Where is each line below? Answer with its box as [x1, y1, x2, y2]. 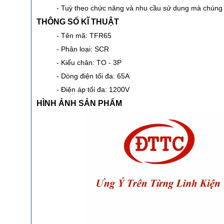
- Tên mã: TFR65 [56, 31, 111, 39]
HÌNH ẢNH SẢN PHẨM [36, 98, 122, 107]
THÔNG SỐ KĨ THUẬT [36, 17, 119, 26]
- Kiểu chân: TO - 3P [56, 58, 121, 66]
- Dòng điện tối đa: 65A [56, 71, 129, 80]
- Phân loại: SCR [56, 44, 109, 53]
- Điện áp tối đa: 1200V [56, 85, 129, 93]
